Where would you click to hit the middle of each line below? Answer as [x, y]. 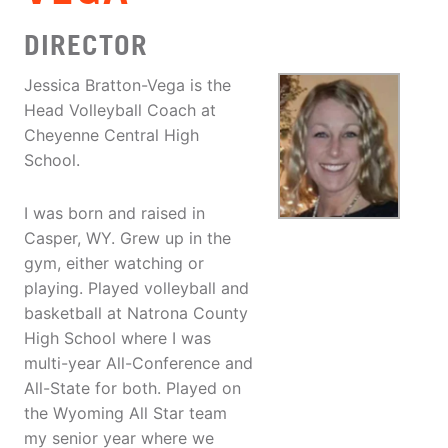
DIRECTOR [86, 45]
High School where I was [117, 338]
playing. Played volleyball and [136, 288]
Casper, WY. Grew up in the [127, 238]
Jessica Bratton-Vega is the [127, 85]
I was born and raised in [114, 213]
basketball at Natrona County [136, 313]
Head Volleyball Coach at [120, 110]
